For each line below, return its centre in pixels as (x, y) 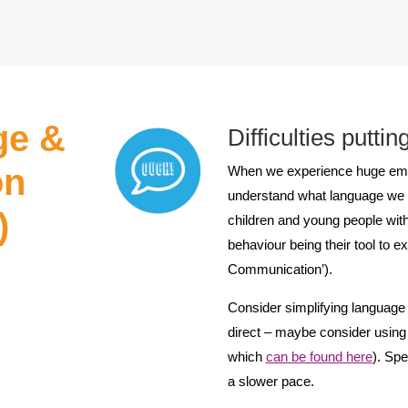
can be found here (319, 356)
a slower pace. (270, 381)
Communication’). (280, 269)
